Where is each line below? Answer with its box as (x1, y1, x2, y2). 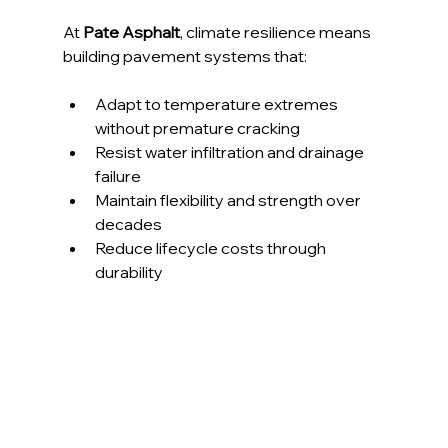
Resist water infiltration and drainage (94, 142, 367, 163)
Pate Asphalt (79, 22, 180, 43)
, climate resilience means (179, 22, 374, 43)
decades (94, 214, 162, 235)
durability (94, 262, 163, 283)
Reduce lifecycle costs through (94, 238, 329, 259)
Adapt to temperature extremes (94, 94, 341, 115)
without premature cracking (94, 118, 300, 139)
